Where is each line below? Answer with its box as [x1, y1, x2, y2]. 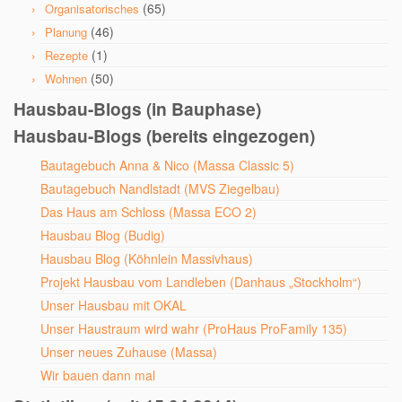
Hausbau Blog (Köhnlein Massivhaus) [40, 249, 253, 267]
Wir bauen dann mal [40, 366, 155, 384]
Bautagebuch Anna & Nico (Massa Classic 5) [40, 156, 294, 174]
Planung [45, 23, 87, 40]
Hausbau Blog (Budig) [40, 226, 165, 244]
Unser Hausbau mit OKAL [40, 296, 187, 314]
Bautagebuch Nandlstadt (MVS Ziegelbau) [40, 179, 280, 197]
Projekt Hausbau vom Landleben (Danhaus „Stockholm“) [40, 273, 362, 291]
